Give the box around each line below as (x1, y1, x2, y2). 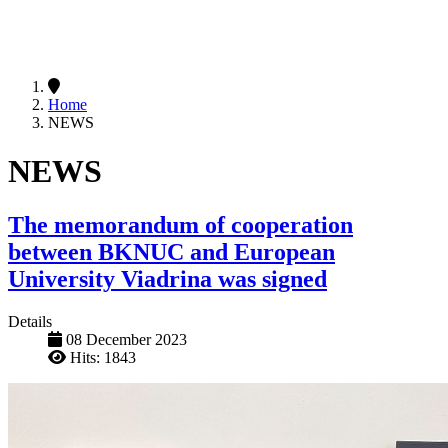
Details (8, 312, 52, 330)
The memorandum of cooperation (8, 211, 353, 238)
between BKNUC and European (8, 238, 335, 265)
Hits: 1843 (70, 348, 136, 366)
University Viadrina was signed (8, 265, 327, 292)
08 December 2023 (66, 330, 187, 348)
